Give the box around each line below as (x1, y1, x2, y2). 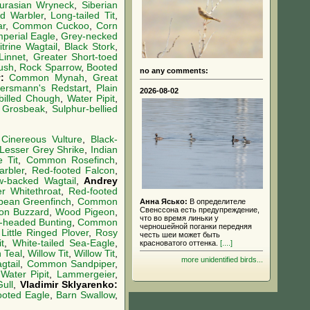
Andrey (84, 175, 118, 186)
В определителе (188, 197, 246, 206)
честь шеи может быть (140, 230, 220, 239)
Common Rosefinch (26, 154, 116, 165)
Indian (91, 144, 118, 155)
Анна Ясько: (140, 197, 188, 206)
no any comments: (140, 66, 208, 75)
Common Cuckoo (12, 20, 90, 31)
